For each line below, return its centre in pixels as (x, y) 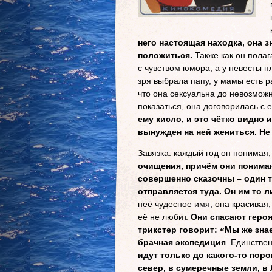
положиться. (165, 55)
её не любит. (163, 217)
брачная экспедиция (182, 242)
